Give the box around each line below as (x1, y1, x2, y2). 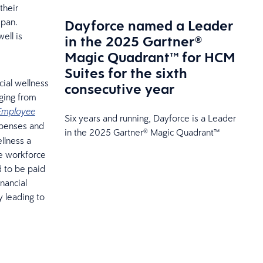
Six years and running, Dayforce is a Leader (64, 112, 236, 124)
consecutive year (64, 79, 174, 98)
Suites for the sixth (64, 63, 187, 82)
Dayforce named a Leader (64, 15, 233, 35)
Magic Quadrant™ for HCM (64, 47, 235, 66)
